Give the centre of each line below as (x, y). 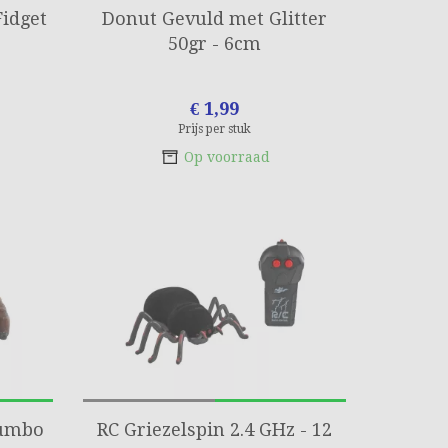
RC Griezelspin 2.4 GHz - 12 (215, 429)
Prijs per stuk (215, 129)
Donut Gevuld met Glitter (215, 18)
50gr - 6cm (215, 43)
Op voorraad (226, 157)
